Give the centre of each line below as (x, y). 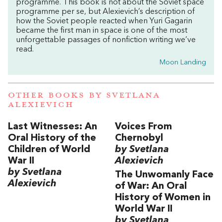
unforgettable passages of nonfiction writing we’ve (106, 40)
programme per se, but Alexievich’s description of (105, 12)
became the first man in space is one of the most (102, 31)
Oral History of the (52, 138)
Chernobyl (139, 138)
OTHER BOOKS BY (57, 95)
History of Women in (163, 198)
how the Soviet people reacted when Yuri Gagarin (104, 22)
